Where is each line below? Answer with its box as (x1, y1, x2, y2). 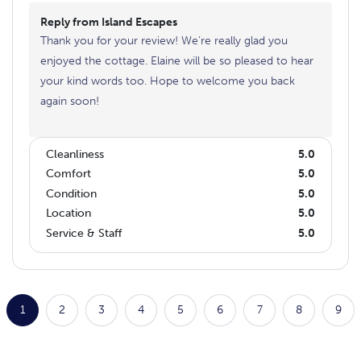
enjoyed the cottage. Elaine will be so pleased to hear (40, 54, 313, 68)
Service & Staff (46, 226, 122, 240)
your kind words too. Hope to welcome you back (40, 74, 295, 89)
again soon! (40, 94, 99, 109)
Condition (46, 186, 97, 201)
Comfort (46, 167, 91, 181)
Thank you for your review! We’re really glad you (40, 34, 288, 48)
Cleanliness (46, 147, 104, 161)
